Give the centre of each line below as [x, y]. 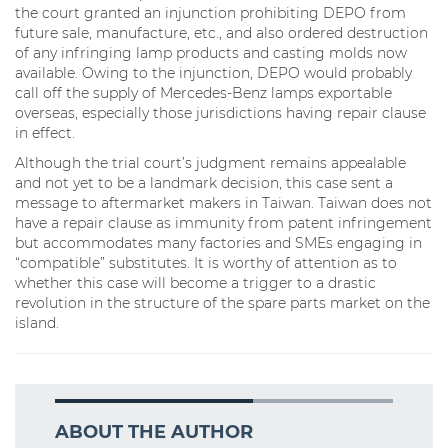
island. [37, 322]
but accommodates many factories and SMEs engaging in [218, 242]
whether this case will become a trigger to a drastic [195, 282]
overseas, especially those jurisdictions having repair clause [220, 112]
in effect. [45, 132]
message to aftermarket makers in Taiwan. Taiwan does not [223, 202]
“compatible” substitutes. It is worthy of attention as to [206, 262]
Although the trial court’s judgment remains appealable [210, 162]
